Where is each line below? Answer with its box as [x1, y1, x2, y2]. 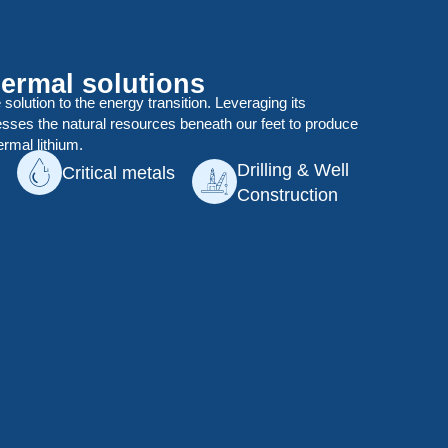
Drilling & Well [237, 159, 350, 180]
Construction [237, 184, 339, 205]
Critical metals [61, 163, 175, 184]
